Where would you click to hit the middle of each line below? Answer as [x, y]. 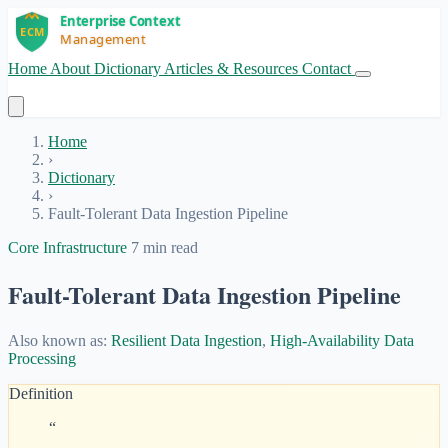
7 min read [164, 247]
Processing [42, 358]
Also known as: [59, 340]
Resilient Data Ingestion [186, 340]
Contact [328, 68]
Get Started [43, 86]
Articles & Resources [233, 68]
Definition [41, 393]
